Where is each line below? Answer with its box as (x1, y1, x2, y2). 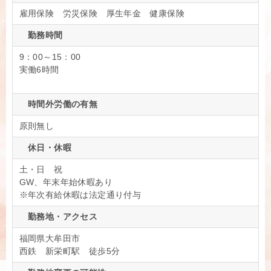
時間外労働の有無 (19, 99, 98, 109)
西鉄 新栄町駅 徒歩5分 (19, 246, 120, 256)
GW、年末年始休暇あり (19, 177, 113, 188)
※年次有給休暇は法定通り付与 (19, 190, 142, 200)
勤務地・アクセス (19, 212, 98, 222)
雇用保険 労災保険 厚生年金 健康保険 (19, 8, 194, 19)
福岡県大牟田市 (19, 233, 80, 244)
